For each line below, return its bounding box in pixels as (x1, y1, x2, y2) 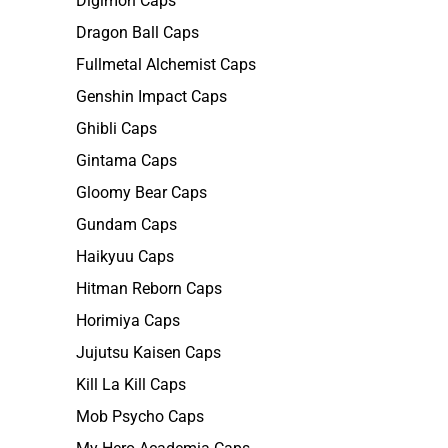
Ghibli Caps (76, 119, 157, 138)
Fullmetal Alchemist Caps (76, 55, 256, 74)
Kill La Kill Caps (76, 375, 186, 394)
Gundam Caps (76, 215, 177, 234)
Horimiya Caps (76, 311, 180, 330)
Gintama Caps (76, 151, 177, 170)
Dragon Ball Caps (76, 23, 199, 42)
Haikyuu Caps (76, 247, 174, 266)
